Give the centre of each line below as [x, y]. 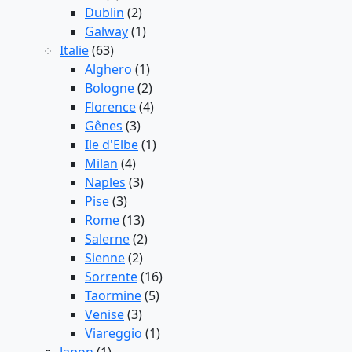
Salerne [107, 239]
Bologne [110, 88]
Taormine [113, 296]
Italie [74, 51]
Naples [105, 183]
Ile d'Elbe [112, 145]
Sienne [105, 258]
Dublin [104, 13]
